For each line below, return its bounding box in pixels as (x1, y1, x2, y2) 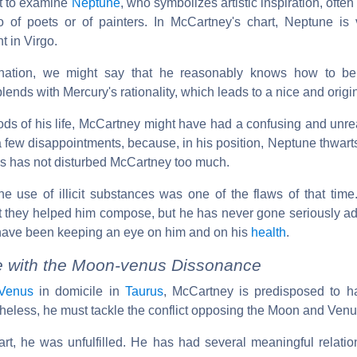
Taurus (124, 284, 163, 298)
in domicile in (33, 284, 125, 298)
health (251, 225, 286, 239)
